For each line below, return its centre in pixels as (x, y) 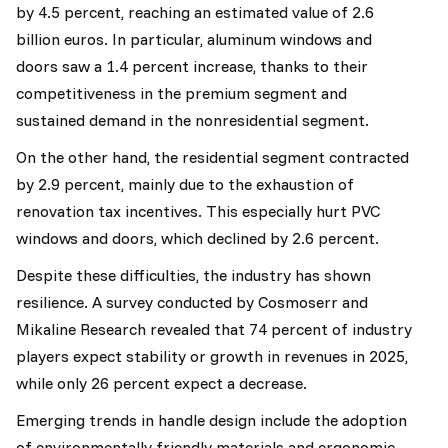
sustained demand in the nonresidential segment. (192, 120)
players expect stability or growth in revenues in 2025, (212, 356)
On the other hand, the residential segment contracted (212, 157)
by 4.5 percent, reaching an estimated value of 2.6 (195, 12)
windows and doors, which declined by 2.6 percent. (197, 238)
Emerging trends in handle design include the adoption (211, 420)
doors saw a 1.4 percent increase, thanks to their (192, 66)
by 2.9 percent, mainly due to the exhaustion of (185, 184)
